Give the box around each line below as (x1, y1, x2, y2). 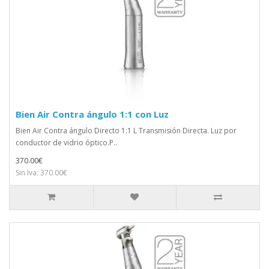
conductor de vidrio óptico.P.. (16, 137, 117, 148)
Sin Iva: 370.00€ (16, 167, 67, 178)
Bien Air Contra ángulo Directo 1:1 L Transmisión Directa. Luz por (16, 125, 237, 136)
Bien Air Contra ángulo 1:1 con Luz (16, 107, 169, 120)
